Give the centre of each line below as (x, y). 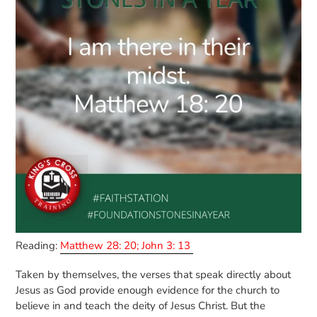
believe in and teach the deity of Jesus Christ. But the (140, 306)
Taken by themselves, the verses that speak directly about (153, 275)
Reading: (38, 246)
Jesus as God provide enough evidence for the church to (148, 290)
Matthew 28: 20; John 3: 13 (127, 246)
